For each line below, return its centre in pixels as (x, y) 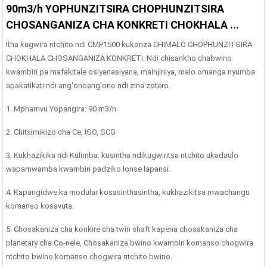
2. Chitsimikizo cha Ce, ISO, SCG (61, 132)
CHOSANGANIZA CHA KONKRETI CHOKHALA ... (123, 24)
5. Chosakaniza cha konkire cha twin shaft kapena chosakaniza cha (122, 229)
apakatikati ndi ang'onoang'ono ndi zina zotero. (89, 85)
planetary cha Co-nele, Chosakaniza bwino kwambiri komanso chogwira (130, 243)
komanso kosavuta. (40, 206)
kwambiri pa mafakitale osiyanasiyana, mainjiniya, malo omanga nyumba (131, 72)
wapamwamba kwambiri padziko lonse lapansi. (89, 169)
